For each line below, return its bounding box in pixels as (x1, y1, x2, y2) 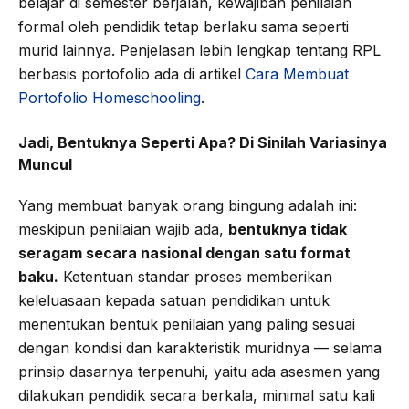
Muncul (18, 154, 72, 173)
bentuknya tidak (228, 219, 347, 238)
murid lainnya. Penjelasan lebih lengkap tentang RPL (18, 40, 381, 59)
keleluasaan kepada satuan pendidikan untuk (18, 290, 330, 309)
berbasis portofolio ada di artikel (18, 64, 246, 83)
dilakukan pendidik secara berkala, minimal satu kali (18, 385, 375, 404)
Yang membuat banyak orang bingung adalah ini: (18, 195, 357, 215)
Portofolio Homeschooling (18, 88, 201, 107)
